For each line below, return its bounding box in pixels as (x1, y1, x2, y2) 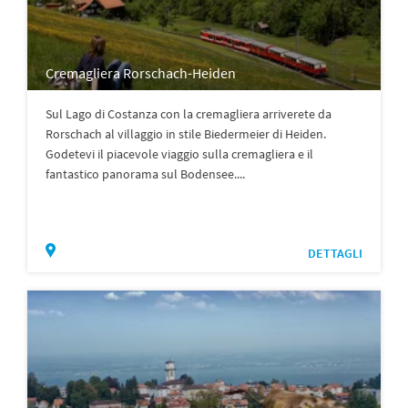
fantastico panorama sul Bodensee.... (46, 165, 245, 182)
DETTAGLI (308, 244, 362, 261)
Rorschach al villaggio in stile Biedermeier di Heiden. (46, 125, 326, 142)
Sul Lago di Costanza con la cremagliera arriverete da (46, 105, 331, 122)
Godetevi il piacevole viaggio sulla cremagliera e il (46, 145, 313, 162)
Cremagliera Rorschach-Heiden (46, 63, 236, 82)
